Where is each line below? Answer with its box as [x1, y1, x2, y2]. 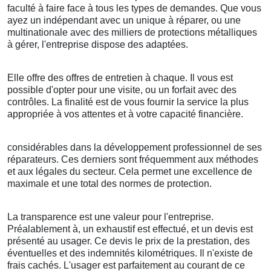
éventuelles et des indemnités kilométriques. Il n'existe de [7, 248, 253, 259]
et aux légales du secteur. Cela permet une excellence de [7, 166, 252, 177]
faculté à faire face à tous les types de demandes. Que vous [7, 3, 261, 14]
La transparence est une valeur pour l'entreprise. [7, 212, 214, 223]
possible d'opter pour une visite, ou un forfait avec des [7, 85, 237, 96]
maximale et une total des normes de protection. [7, 178, 212, 189]
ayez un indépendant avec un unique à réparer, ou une [7, 15, 241, 26]
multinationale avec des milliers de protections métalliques [7, 27, 257, 38]
